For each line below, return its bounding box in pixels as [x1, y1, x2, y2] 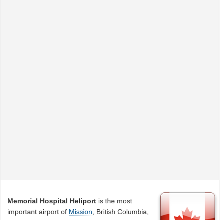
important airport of [7, 207, 69, 216]
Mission [69, 207, 93, 216]
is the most [96, 196, 133, 205]
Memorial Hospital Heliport [7, 196, 97, 205]
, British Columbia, [92, 207, 149, 216]
